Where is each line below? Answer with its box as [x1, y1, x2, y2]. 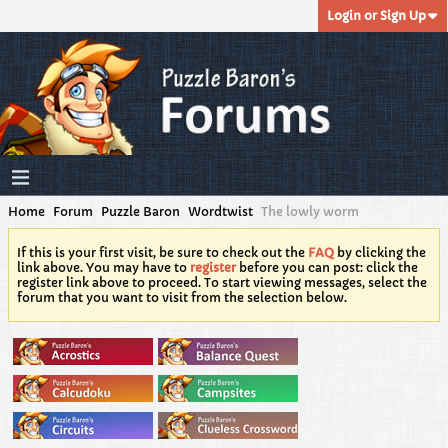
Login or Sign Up [327, 8, 426, 23]
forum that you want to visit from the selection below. [17, 290, 347, 305]
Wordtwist [188, 204, 253, 219]
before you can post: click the [236, 260, 418, 275]
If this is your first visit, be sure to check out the [17, 245, 308, 260]
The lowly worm [261, 204, 359, 219]
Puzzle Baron [101, 204, 180, 219]
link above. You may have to [17, 260, 190, 275]
